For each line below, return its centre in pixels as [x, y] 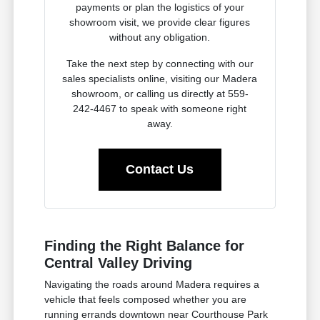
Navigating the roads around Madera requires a [152, 285]
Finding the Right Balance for [145, 246]
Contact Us [160, 170]
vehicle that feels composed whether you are [146, 300]
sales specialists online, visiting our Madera [160, 79]
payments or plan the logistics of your [160, 7]
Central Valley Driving [119, 263]
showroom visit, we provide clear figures [160, 22]
